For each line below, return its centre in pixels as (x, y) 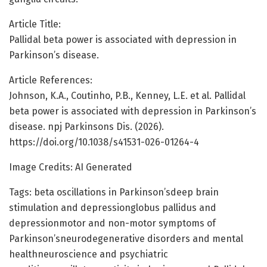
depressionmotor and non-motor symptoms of (112, 223)
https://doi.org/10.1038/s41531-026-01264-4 (104, 142)
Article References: (51, 80)
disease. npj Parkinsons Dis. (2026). (86, 126)
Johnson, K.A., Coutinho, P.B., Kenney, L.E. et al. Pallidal (127, 95)
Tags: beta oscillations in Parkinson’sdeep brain (114, 192)
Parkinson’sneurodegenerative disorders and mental (126, 238)
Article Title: (35, 24)
